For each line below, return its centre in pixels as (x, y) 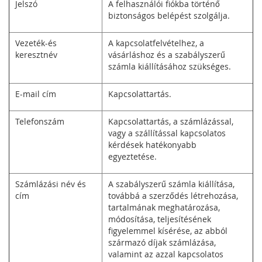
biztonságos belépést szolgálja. (169, 15)
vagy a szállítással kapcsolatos (167, 133)
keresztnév (36, 55)
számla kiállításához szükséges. (170, 66)
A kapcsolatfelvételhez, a (156, 43)
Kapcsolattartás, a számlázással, (171, 121)
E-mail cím (36, 94)
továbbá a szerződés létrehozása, (173, 196)
